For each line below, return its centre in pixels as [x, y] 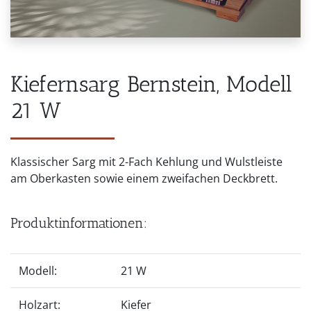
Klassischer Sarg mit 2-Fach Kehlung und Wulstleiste [146, 161]
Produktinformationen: [79, 222]
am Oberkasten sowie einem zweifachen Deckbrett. [144, 178]
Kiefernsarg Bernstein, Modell [151, 84]
